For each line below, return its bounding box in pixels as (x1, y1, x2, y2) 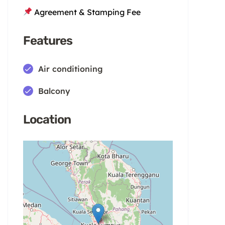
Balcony (38, 85, 70, 96)
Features (23, 33, 72, 48)
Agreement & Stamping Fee (32, 7, 145, 17)
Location (23, 112, 71, 127)
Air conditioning (38, 63, 103, 74)
